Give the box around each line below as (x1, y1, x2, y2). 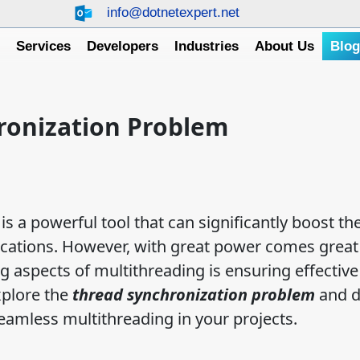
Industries (174, 39, 239, 54)
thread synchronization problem (72, 284, 315, 306)
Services (16, 39, 72, 54)
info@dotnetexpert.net (106, 5, 239, 21)
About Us (255, 39, 315, 54)
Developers (87, 39, 159, 54)
